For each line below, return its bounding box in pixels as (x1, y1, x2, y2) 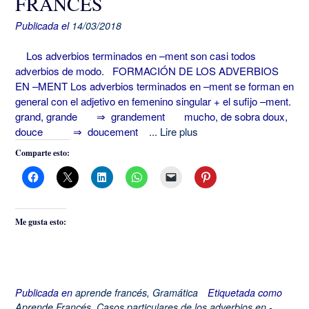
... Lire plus (149, 124, 198, 139)
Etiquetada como (208, 285, 282, 299)
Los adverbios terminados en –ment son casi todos (15, 48, 256, 63)
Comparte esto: (15, 147, 70, 159)
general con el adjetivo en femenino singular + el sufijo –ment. (15, 94, 291, 109)
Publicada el (15, 18, 72, 32)
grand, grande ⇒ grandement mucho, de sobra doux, (15, 109, 288, 124)
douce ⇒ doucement (15, 124, 149, 139)
